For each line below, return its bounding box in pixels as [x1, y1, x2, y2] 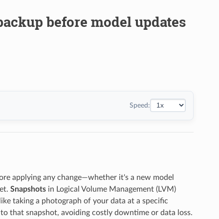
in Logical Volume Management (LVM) [45, 185, 176, 193]
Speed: [130, 101, 151, 109]
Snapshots [10, 185, 46, 193]
